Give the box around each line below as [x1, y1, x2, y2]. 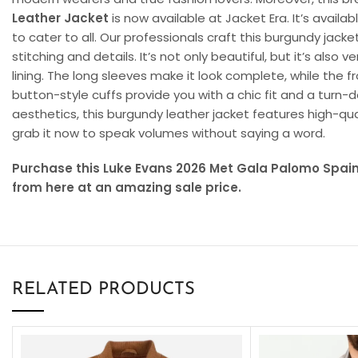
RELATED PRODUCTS [12, 280, 195, 299]
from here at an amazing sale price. [12, 178, 241, 196]
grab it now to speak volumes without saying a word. [12, 124, 325, 141]
